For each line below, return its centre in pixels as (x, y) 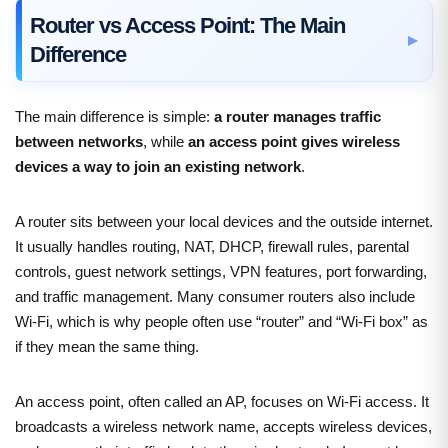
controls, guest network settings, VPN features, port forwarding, (221, 271)
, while (165, 141)
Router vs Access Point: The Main (187, 25)
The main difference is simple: (114, 116)
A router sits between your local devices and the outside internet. (224, 221)
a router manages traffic (297, 116)
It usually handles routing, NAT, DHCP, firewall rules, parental (212, 246)
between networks (79, 141)
